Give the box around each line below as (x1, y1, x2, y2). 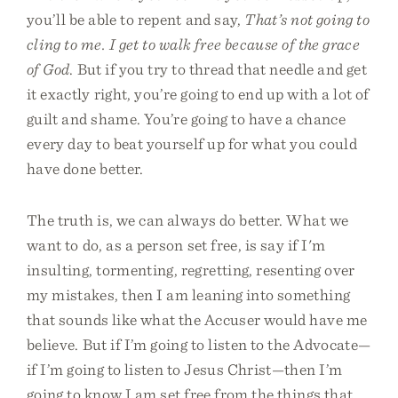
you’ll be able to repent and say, (27, 10, 245, 28)
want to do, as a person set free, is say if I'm (27, 235, 326, 254)
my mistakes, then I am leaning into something (27, 285, 351, 304)
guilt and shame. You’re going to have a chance (27, 109, 346, 128)
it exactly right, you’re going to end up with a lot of (27, 84, 370, 103)
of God (27, 60, 70, 78)
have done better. (27, 159, 144, 178)
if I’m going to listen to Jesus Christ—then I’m (27, 360, 343, 378)
